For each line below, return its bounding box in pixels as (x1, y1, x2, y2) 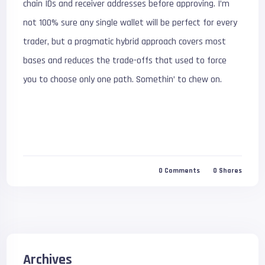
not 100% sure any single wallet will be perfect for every (23, 16, 238, 29)
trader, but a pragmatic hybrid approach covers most (23, 35, 227, 48)
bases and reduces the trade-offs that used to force (23, 54, 227, 67)
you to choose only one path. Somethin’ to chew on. (23, 73, 222, 86)
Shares (218, 166, 242, 176)
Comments (164, 166, 200, 176)
